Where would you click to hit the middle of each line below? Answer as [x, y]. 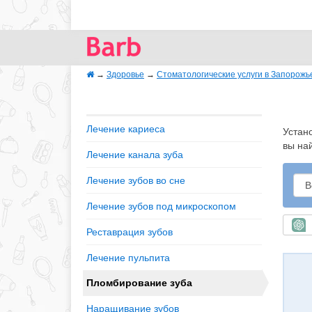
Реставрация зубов [130, 232]
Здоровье [125, 75]
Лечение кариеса [126, 129]
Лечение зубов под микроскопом [161, 206]
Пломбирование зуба [139, 283]
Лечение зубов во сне [136, 180]
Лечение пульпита [128, 258]
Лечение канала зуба [135, 155]
